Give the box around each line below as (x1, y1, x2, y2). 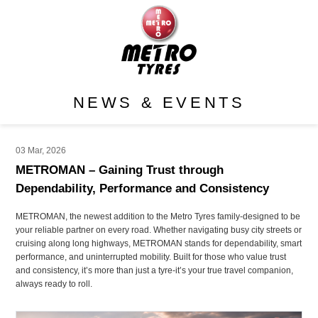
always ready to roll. (16, 278, 93, 289)
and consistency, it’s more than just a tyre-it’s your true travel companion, (16, 265, 294, 275)
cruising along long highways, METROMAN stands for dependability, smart (16, 238, 302, 248)
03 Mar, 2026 (16, 145, 67, 155)
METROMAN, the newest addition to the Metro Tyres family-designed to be (16, 211, 301, 221)
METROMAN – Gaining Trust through (16, 163, 224, 177)
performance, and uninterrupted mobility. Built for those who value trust (16, 251, 287, 262)
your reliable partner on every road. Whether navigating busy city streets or (16, 224, 302, 235)
